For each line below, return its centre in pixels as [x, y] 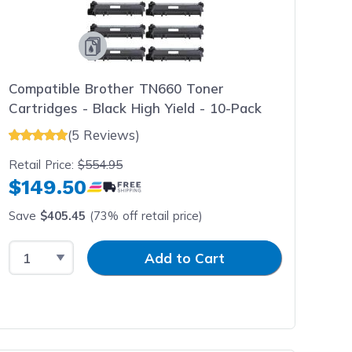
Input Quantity [121, 249]
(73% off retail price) [145, 215]
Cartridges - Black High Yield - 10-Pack [136, 108]
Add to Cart [184, 258]
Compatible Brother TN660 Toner [117, 88]
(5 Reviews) [104, 134]
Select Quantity [59, 249]
